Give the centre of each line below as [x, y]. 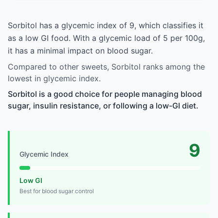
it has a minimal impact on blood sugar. [80, 50]
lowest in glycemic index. [54, 78]
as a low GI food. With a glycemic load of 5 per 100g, [106, 38]
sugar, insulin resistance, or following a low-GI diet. [103, 105]
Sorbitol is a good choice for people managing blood [105, 94]
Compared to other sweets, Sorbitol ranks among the [106, 66]
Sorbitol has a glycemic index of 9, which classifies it [106, 25]
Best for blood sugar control [57, 191]
